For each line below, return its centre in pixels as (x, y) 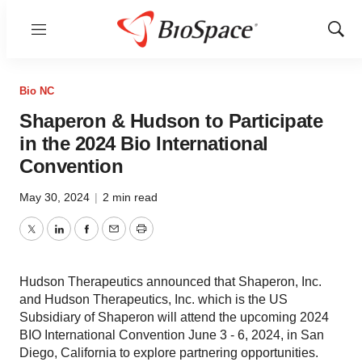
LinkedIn (82, 238)
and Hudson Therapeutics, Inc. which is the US (154, 299)
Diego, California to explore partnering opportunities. (169, 353)
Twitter (49, 238)
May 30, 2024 (56, 197)
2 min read (130, 197)
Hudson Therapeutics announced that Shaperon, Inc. (170, 282)
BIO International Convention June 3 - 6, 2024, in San (172, 335)
